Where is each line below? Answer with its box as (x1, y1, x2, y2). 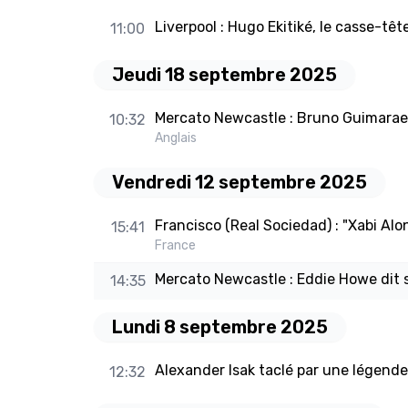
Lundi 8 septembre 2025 (112, 316, 328, 339)
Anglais (154, 130, 197, 147)
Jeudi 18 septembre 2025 (112, 64, 337, 87)
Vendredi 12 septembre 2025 (112, 171, 367, 194)
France (154, 238, 196, 254)
